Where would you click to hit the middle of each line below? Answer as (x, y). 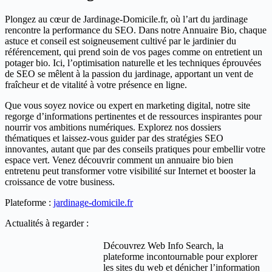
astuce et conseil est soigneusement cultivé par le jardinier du (121, 41)
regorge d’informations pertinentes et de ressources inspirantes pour (133, 116)
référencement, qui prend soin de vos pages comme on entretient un (134, 52)
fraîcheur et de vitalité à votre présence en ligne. (96, 84)
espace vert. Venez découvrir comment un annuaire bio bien (119, 160)
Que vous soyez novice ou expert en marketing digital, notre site (127, 105)
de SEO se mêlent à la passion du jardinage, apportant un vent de (129, 73)
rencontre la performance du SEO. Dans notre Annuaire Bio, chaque (136, 30)
